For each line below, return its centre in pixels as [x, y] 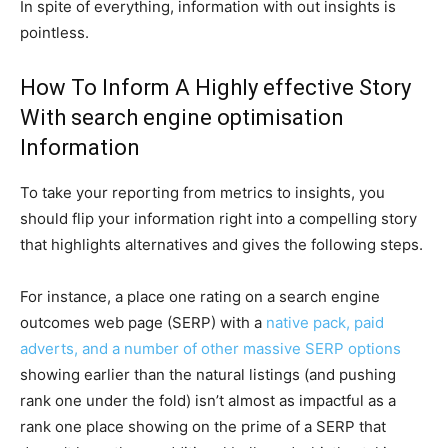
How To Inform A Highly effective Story [215, 88]
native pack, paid [325, 323]
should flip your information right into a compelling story [218, 219]
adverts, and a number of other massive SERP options [210, 349]
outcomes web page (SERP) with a [143, 323]
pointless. [54, 33]
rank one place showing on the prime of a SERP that [203, 427]
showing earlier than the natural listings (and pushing [208, 375]
